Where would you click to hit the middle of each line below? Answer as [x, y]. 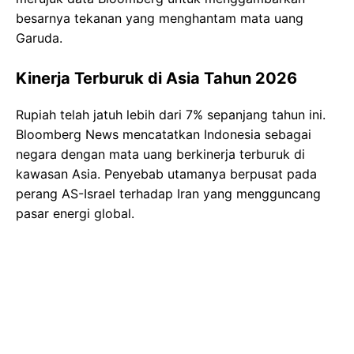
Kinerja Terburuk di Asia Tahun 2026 [156, 78]
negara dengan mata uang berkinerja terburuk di [160, 154]
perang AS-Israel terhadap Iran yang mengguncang [168, 193]
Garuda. [39, 38]
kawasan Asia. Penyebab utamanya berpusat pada [166, 173]
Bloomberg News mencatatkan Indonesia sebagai [164, 134]
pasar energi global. [75, 213]
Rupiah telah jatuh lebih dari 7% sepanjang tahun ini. [171, 114]
